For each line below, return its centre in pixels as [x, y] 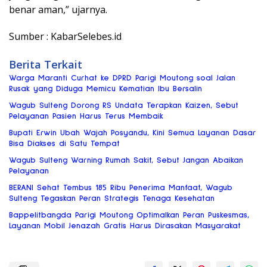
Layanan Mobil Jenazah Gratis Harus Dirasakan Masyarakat [125, 226]
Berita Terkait [46, 65]
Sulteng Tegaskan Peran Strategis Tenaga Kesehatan [112, 199]
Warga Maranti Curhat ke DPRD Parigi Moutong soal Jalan [122, 78]
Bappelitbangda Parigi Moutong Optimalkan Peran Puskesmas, [129, 215]
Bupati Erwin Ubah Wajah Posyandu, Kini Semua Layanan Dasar [133, 133]
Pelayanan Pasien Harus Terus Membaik [86, 117]
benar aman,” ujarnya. [58, 10]
